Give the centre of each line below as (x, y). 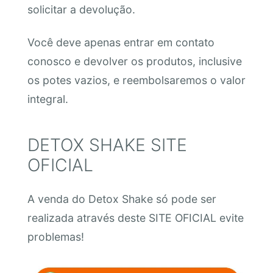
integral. (48, 99)
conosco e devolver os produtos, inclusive (134, 61)
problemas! (55, 236)
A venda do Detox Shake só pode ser (122, 199)
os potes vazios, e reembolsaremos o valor (136, 80)
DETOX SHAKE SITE (107, 145)
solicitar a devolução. (81, 10)
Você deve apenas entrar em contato (121, 42)
